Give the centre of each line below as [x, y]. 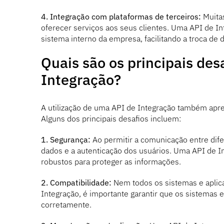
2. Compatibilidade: [76, 183]
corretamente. [66, 205]
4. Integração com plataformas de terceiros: [121, 16]
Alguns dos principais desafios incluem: [111, 119]
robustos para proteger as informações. [111, 162]
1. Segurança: [65, 140]
